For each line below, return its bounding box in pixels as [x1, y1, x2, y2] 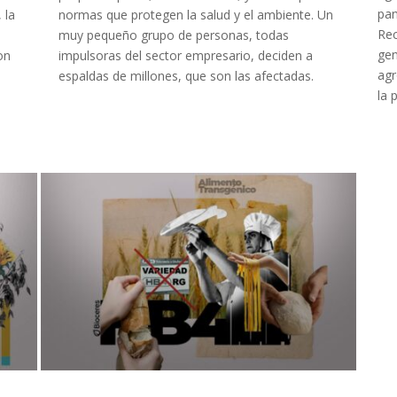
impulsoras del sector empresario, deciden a [58, 47, 313, 65]
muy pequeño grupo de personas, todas [58, 27, 289, 44]
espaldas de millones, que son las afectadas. [58, 67, 314, 85]
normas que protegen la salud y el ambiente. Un [58, 6, 333, 24]
